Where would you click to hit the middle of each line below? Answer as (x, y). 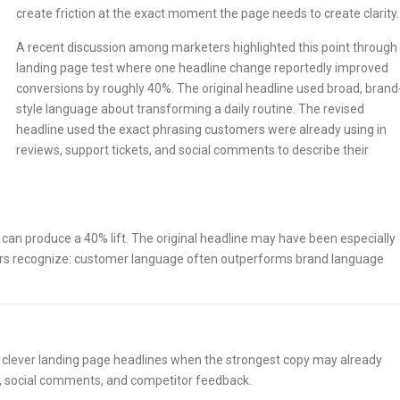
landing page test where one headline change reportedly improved (202, 68)
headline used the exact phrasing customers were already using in (201, 129)
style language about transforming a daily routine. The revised (190, 109)
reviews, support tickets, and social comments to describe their (192, 150)
